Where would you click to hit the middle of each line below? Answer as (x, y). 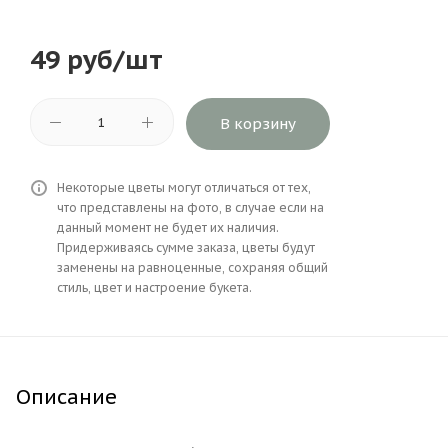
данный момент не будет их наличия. (168, 227)
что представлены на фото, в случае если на (190, 207)
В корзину (258, 123)
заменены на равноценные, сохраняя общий (192, 267)
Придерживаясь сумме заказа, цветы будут (186, 247)
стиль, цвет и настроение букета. (154, 287)
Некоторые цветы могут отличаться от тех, (184, 187)
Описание (66, 396)
